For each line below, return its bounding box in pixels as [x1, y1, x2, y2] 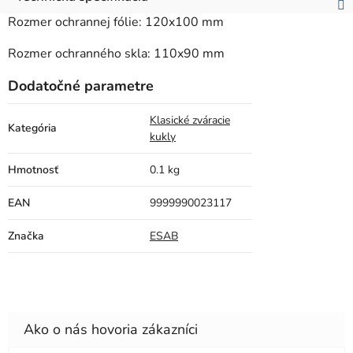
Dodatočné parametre [8, 76, 154, 96]
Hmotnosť [8, 162, 58, 178]
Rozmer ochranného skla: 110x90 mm [8, 45, 225, 63]
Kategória [8, 121, 57, 136]
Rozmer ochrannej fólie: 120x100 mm [8, 13, 224, 32]
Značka [8, 229, 44, 244]
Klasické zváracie [150, 113, 230, 128]
